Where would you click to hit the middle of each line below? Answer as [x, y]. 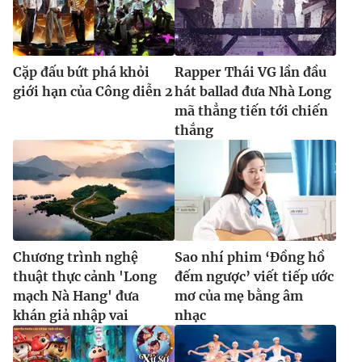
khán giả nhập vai [71, 316]
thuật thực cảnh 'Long [85, 277]
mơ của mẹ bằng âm [239, 296]
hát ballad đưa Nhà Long [253, 92]
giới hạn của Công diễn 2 [93, 92]
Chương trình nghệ [76, 257]
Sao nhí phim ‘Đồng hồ [250, 257]
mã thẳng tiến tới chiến [251, 111]
